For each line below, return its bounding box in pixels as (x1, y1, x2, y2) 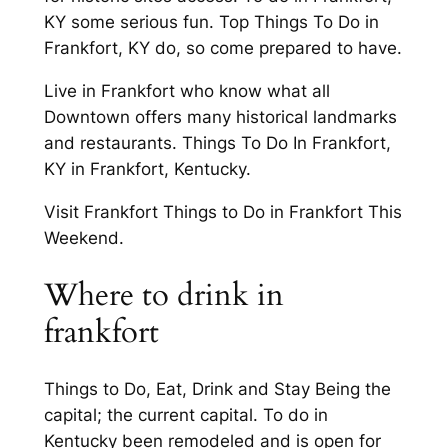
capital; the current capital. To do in (43, 405, 328, 426)
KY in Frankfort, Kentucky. (43, 159, 251, 180)
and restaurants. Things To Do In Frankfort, (43, 133, 391, 154)
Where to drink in (43, 273, 284, 316)
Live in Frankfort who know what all (43, 81, 330, 102)
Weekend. (43, 227, 124, 248)
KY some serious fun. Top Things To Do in (43, 12, 379, 33)
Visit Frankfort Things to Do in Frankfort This (43, 201, 402, 222)
